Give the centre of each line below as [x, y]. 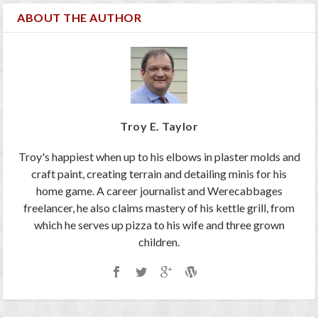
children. [159, 242]
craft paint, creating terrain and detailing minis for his [159, 174]
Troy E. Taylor [159, 126]
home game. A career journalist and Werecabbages [159, 191]
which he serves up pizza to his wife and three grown [159, 225]
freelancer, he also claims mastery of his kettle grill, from [159, 208]
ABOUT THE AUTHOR [79, 18]
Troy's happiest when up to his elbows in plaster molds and [159, 157]
